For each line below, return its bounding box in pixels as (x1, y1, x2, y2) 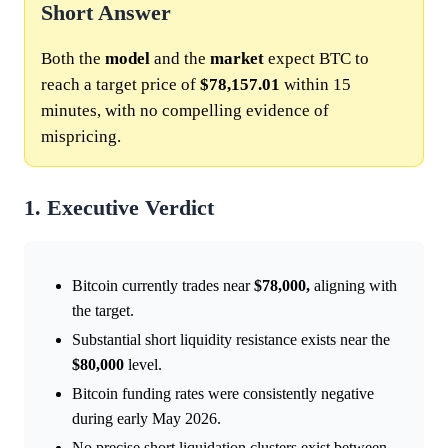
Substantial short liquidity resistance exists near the (72, 330, 390, 348)
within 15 (280, 74, 351, 94)
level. (124, 355, 162, 373)
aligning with (310, 276, 397, 294)
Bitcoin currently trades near (72, 276, 254, 294)
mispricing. (41, 126, 121, 146)
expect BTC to (264, 48, 369, 68)
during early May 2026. (72, 409, 221, 427)
